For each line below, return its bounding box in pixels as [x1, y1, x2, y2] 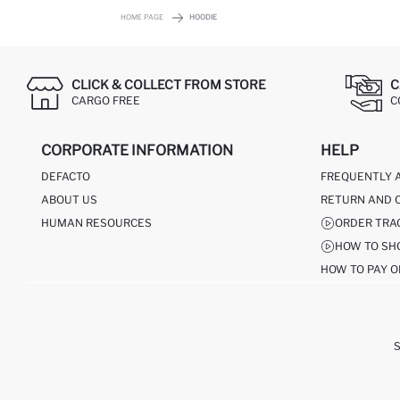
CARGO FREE [71, 94, 140, 107]
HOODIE [189, 12, 217, 21]
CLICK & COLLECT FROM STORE [71, 77, 266, 92]
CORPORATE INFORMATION [41, 141, 233, 159]
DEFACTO [41, 169, 90, 183]
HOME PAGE [121, 12, 163, 21]
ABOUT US [41, 192, 97, 206]
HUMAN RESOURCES [41, 215, 152, 229]
